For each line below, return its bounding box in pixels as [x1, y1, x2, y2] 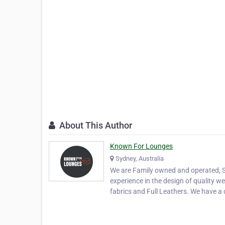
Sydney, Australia [116, 155, 164, 163]
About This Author [57, 120, 132, 131]
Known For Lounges [110, 142, 173, 151]
